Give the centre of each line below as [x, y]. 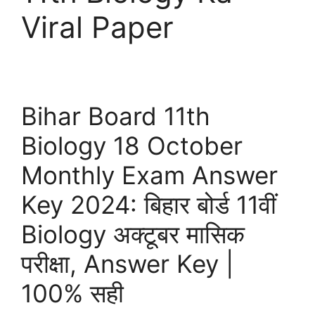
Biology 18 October [132, 146]
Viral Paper [97, 27]
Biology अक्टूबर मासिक [133, 234]
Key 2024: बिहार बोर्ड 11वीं [149, 205]
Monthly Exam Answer [149, 175]
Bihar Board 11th [116, 116]
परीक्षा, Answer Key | [127, 264]
